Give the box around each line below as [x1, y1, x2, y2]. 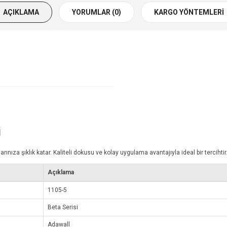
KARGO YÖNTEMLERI [154, 8, 224, 17]
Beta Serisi [48, 204, 78, 211]
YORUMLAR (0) [72, 8, 121, 17]
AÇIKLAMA [3, 8, 39, 17]
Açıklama [48, 169, 74, 176]
